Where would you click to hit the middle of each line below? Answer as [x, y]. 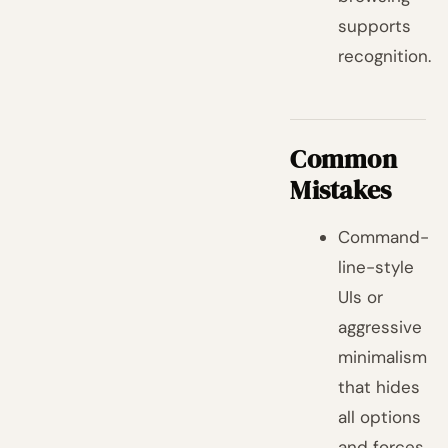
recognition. [385, 56]
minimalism [383, 357]
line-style [376, 267]
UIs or [361, 297]
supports [375, 26]
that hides [379, 387]
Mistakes [341, 190]
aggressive [380, 327]
